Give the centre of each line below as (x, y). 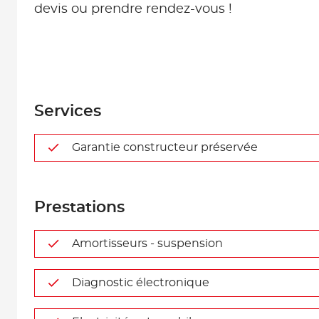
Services (68, 111)
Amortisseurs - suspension (147, 244)
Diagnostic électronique (141, 283)
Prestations (79, 207)
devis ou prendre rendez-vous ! (133, 9)
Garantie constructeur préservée (165, 147)
